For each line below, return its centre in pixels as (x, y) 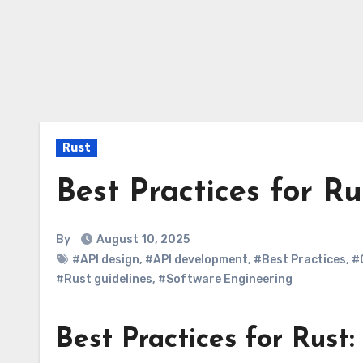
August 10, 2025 (143, 239)
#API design (106, 260)
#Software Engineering (225, 279)
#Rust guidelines (104, 279)
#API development (196, 260)
